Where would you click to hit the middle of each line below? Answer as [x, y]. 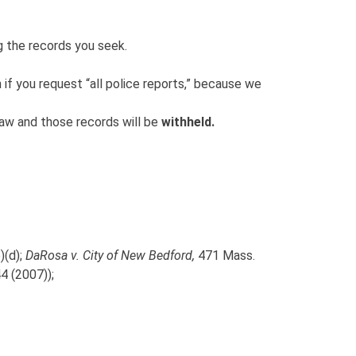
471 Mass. [225, 255]
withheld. [191, 122]
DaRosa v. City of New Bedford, [110, 255]
